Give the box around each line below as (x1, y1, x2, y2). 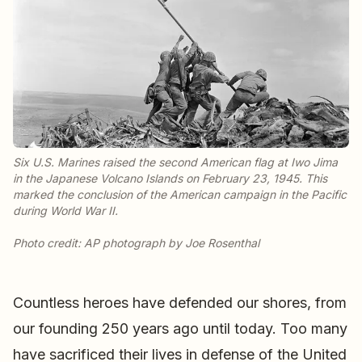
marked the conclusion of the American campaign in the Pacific (13, 187, 347, 201)
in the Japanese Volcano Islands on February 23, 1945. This (13, 170, 327, 185)
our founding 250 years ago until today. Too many (13, 319, 347, 337)
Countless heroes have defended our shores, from (13, 293, 347, 311)
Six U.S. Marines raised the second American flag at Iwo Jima (13, 154, 338, 169)
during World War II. (13, 203, 118, 217)
